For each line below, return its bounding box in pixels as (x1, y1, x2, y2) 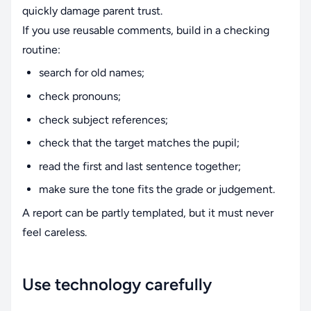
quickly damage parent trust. (22, 3, 162, 17)
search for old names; (39, 66, 144, 80)
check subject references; (39, 112, 168, 126)
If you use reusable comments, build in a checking (22, 23, 269, 37)
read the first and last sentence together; (39, 159, 241, 173)
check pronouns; (39, 89, 121, 103)
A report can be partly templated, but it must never (22, 205, 274, 219)
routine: (22, 42, 60, 56)
